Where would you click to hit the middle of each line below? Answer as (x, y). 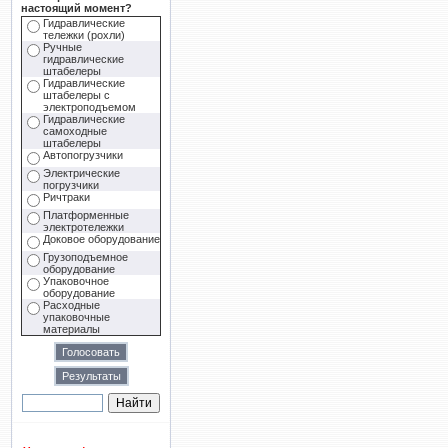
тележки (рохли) (84, 35)
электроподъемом (89, 107)
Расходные (71, 305)
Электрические (81, 173)
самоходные (75, 131)
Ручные (62, 47)
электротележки (83, 227)
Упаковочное (76, 281)
